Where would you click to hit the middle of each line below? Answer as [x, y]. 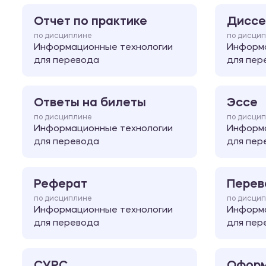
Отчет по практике [91, 22]
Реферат [61, 184]
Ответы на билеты [90, 103]
